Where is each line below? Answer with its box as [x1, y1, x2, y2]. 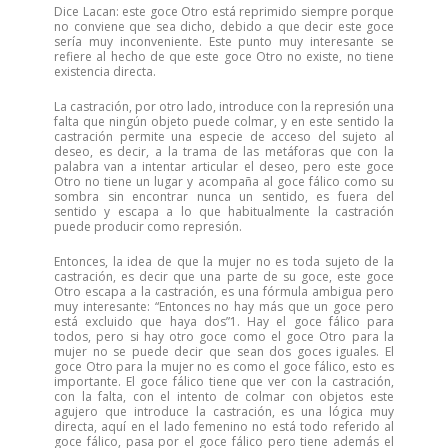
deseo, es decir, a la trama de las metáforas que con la [54, 143, 394, 160]
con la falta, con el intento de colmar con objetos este [54, 388, 394, 405]
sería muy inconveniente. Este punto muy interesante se [54, 33, 394, 50]
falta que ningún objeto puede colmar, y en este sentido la [54, 113, 394, 130]
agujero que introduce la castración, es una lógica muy [54, 403, 394, 420]
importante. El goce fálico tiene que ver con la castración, [54, 373, 394, 390]
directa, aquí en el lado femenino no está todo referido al [54, 418, 394, 435]
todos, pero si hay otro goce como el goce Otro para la [54, 328, 394, 345]
